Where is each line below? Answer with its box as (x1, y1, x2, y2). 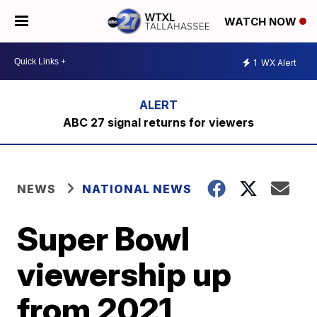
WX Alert (259, 57, 296, 68)
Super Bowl (17, 219, 190, 258)
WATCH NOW (224, 15, 299, 29)
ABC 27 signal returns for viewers (62, 115, 254, 129)
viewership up (17, 254, 232, 294)
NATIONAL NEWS (82, 182, 192, 196)
